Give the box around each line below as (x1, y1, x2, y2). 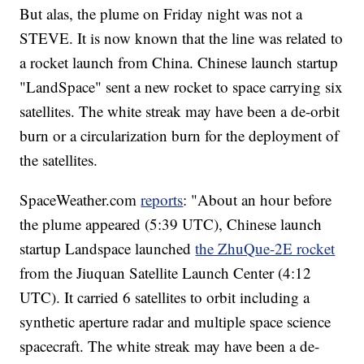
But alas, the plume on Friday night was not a (19, 2, 303, 24)
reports (141, 188, 184, 210)
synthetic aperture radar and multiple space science (19, 310, 331, 331)
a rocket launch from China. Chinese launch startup (19, 51, 339, 72)
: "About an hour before (183, 188, 332, 210)
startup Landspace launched (19, 237, 196, 258)
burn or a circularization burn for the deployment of (19, 124, 340, 145)
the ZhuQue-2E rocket (195, 237, 336, 258)
